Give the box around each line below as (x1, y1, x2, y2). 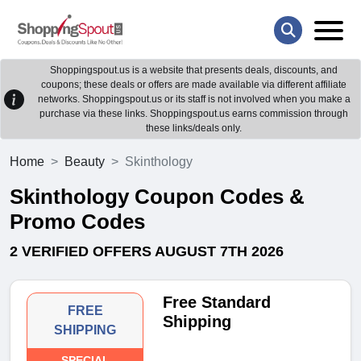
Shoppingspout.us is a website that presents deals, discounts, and (50, 64, 338, 77)
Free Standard (163, 293, 272, 312)
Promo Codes (10, 210, 145, 234)
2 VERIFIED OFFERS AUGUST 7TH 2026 (10, 243, 284, 260)
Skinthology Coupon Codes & (10, 185, 305, 210)
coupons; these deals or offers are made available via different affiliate (41, 79, 346, 91)
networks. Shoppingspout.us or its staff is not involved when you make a (37, 93, 351, 106)
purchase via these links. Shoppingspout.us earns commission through (39, 108, 348, 120)
